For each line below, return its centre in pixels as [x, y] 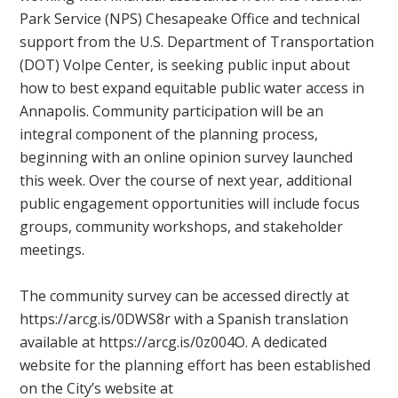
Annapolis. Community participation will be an [172, 111]
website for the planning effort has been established [195, 366]
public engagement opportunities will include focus [190, 204]
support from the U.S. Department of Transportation [197, 42]
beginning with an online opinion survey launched [187, 158]
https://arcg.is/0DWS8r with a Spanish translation [184, 319]
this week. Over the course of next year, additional [186, 181]
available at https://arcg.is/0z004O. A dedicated [174, 342]
